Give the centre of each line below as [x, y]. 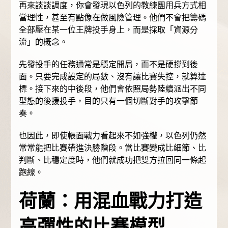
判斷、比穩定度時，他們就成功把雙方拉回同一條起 [113, 160]
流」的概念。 [44, 42]
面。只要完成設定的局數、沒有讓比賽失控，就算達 [113, 77]
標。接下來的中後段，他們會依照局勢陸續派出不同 [113, 89]
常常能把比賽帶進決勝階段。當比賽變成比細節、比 [113, 148]
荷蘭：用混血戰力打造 [111, 202]
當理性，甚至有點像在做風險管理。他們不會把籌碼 [113, 18]
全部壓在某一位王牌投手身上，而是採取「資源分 [109, 30]
